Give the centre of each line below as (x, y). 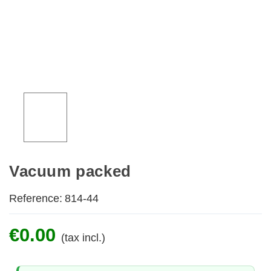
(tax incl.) (83, 238)
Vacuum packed (70, 171)
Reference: (36, 199)
